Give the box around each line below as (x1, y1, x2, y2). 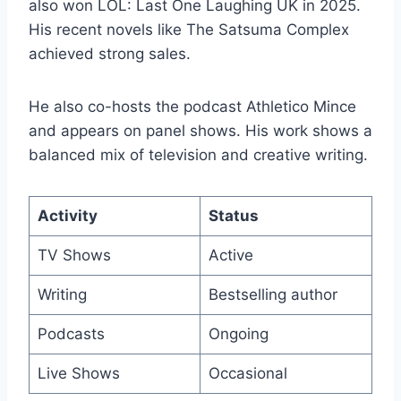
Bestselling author (208, 285, 337, 303)
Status (208, 206, 259, 225)
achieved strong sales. (29, 44, 191, 63)
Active (208, 245, 253, 264)
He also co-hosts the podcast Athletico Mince (29, 97, 356, 115)
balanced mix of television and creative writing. (29, 145, 368, 164)
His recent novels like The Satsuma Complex (29, 20, 349, 38)
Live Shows (37, 363, 120, 382)
